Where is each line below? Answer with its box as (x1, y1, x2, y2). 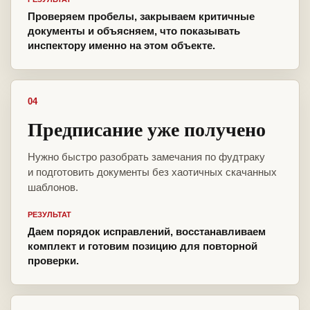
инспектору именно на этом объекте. (28, 39, 215, 52)
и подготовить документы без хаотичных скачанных (28, 166, 277, 179)
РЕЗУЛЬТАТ (28, 210, 71, 219)
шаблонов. (28, 181, 78, 194)
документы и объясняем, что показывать (28, 25, 240, 37)
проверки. (28, 255, 79, 267)
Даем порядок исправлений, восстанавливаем (28, 226, 266, 238)
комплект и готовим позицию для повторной (28, 240, 257, 253)
